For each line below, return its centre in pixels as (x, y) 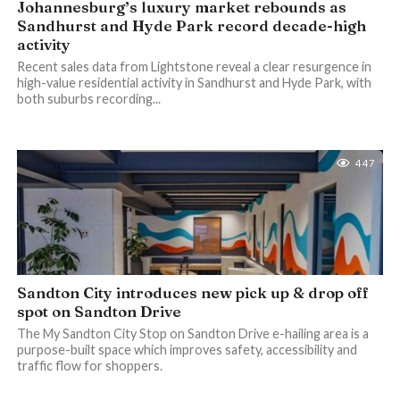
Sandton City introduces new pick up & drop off (192, 293)
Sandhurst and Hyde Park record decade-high (191, 26)
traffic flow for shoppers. (89, 366)
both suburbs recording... (88, 99)
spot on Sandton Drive (99, 312)
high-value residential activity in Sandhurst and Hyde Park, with (194, 83)
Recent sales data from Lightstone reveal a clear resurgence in (194, 67)
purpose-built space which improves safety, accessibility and (187, 350)
